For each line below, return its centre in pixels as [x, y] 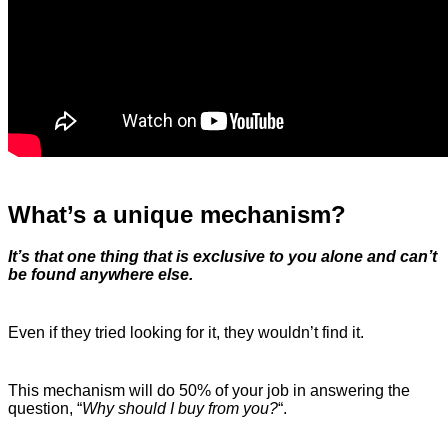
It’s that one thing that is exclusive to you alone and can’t [222, 257]
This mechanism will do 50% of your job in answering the [209, 391]
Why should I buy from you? [180, 409]
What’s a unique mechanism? [177, 214]
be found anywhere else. [100, 275]
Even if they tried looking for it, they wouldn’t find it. [186, 333]
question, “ [45, 409]
